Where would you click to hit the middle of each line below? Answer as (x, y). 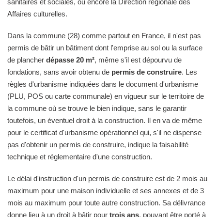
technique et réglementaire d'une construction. (80, 156)
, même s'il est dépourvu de (138, 60)
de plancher (27, 60)
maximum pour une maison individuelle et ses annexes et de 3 (106, 190)
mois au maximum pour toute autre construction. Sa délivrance (106, 202)
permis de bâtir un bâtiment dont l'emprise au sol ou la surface (105, 47)
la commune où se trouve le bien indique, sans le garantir (97, 108)
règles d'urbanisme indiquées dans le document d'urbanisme (103, 84)
